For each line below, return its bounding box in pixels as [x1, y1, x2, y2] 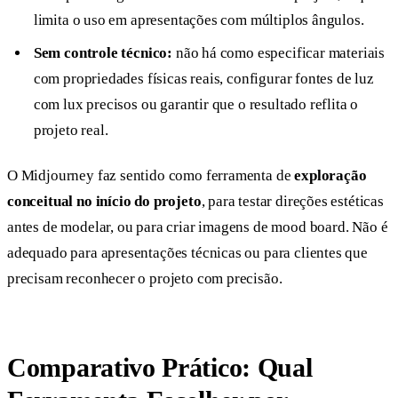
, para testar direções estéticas [201, 192, 384, 210]
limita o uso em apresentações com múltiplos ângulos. [33, 11, 364, 28]
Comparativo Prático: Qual [7, 353, 313, 383]
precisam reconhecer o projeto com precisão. [7, 269, 283, 287]
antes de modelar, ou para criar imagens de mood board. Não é [7, 218, 388, 235]
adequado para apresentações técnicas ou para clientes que [7, 243, 368, 261]
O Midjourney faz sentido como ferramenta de [7, 166, 295, 184]
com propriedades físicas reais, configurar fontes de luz [33, 70, 374, 88]
